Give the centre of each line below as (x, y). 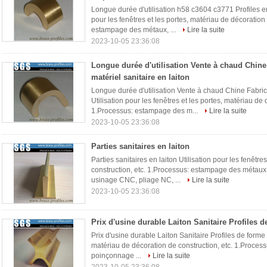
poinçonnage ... (117, 256)
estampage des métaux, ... (134, 30)
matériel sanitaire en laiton (140, 77)
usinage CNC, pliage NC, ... (137, 180)
